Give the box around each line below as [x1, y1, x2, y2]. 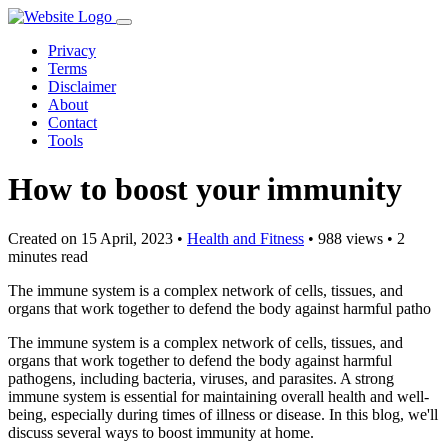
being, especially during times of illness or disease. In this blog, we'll [8, 405, 438, 423]
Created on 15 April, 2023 [8, 229, 173, 247]
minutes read [8, 247, 88, 265]
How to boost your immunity [8, 171, 402, 208]
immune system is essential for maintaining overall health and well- [8, 387, 429, 405]
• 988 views [308, 229, 383, 247]
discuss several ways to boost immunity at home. [8, 423, 314, 441]
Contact [48, 114, 97, 131]
